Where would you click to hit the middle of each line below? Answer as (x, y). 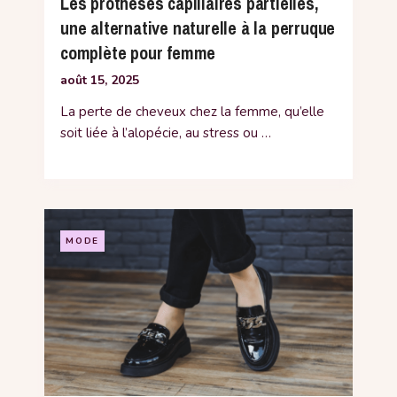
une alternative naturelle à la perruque (198, 27)
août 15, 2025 (100, 80)
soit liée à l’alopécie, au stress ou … (166, 132)
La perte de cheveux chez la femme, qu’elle (192, 111)
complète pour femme (138, 52)
